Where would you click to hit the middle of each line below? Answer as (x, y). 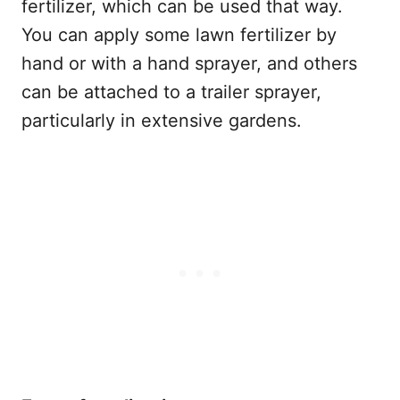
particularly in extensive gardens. (162, 120)
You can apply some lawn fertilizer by (179, 34)
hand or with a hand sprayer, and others (189, 63)
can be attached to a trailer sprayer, (171, 92)
